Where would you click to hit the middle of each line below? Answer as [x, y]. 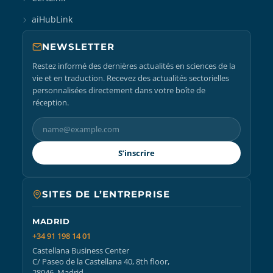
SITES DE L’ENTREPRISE [106, 194]
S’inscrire [136, 153]
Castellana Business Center [81, 251]
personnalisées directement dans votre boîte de [119, 90]
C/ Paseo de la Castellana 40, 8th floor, [101, 262]
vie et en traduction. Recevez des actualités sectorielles [131, 78]
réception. [51, 102]
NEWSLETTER [78, 47]
